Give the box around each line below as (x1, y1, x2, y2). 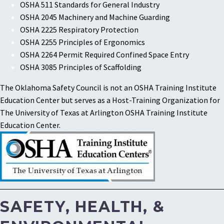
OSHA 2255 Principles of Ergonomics (20, 36, 145, 47)
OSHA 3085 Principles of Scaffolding (20, 61, 141, 72)
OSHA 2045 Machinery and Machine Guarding (20, 11, 170, 22)
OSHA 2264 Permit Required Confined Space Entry (20, 49, 189, 59)
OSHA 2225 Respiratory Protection (20, 24, 138, 34)
